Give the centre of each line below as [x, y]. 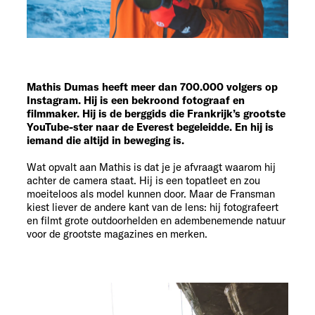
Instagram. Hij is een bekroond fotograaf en [136, 100]
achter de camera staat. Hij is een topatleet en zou [143, 180]
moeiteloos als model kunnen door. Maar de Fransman [151, 193]
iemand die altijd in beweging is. [105, 140]
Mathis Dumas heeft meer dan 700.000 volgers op [152, 86]
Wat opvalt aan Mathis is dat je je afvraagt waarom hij [151, 167]
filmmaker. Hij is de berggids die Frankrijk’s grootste [156, 113]
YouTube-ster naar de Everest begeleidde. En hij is [150, 127]
